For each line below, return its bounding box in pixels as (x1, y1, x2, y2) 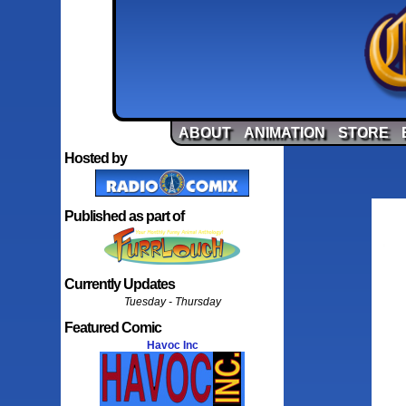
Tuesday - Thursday (123, 295, 221, 308)
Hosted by (64, 150, 128, 166)
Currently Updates (64, 276, 176, 292)
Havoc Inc (146, 339, 198, 352)
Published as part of (64, 208, 185, 224)
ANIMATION (244, 125, 326, 140)
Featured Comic (64, 320, 162, 335)
